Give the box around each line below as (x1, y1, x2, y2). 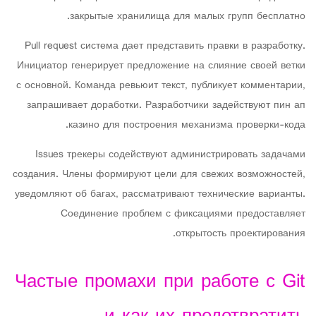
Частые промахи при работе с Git (15, 265, 305, 300)
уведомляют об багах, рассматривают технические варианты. (15, 185, 305, 204)
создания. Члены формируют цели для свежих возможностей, (13, 165, 305, 184)
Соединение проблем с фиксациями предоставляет (61, 205, 305, 224)
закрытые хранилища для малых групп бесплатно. (70, 7, 305, 26)
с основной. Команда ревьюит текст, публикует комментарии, (16, 76, 305, 95)
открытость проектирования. (176, 224, 305, 243)
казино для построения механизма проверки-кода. (68, 116, 305, 135)
